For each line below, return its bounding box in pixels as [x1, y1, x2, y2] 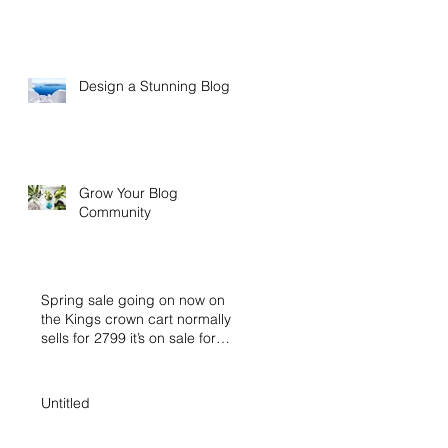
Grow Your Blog [79, 183, 178, 202]
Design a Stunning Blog [79, 76, 230, 95]
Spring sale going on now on [41, 290, 225, 309]
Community [79, 202, 151, 221]
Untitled [41, 393, 90, 412]
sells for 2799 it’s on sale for [41, 328, 216, 347]
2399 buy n [41, 347, 113, 366]
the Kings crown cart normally [41, 309, 231, 328]
